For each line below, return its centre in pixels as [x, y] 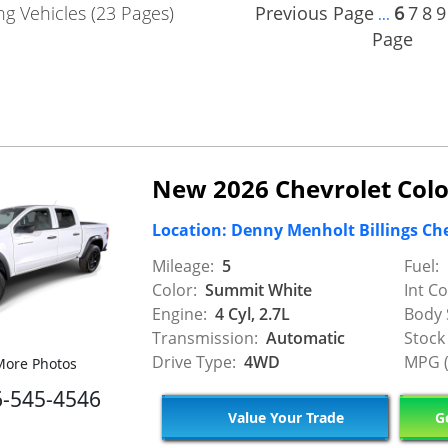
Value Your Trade [283, 417]
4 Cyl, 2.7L [250, 314]
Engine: [179, 314]
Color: [174, 290]
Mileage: [183, 266]
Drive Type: [194, 362]
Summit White [256, 290]
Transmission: [205, 338]
